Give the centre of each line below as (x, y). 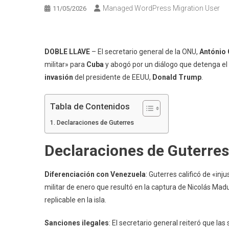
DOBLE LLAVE (67, 51)
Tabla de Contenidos (90, 107)
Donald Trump (177, 77)
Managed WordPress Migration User (161, 8)
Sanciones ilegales (77, 223)
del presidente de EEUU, (113, 77)
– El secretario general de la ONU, (145, 51)
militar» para (65, 64)
